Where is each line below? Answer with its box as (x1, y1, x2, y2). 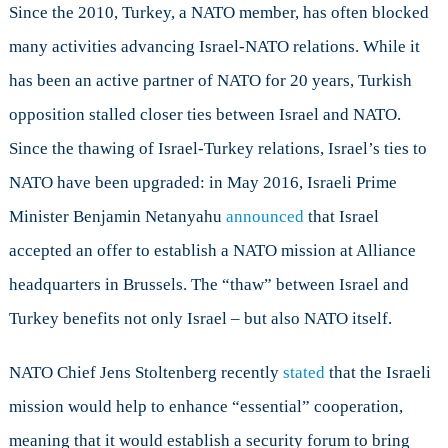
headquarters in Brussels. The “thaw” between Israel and (8, 274, 409, 294)
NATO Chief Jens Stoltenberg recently (8, 362, 283, 382)
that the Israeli (324, 362, 431, 382)
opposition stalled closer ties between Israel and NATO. (8, 104, 401, 124)
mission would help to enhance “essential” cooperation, (8, 396, 403, 416)
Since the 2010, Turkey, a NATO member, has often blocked (8, 2, 429, 22)
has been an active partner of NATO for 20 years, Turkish (8, 70, 412, 90)
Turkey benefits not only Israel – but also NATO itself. (8, 308, 392, 328)
